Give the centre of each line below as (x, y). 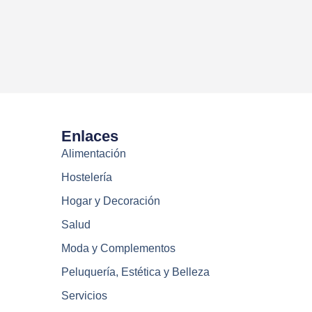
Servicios (84, 296)
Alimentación (93, 154)
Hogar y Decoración (110, 201)
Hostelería (86, 178)
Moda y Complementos (118, 249)
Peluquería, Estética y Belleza (135, 272)
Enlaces (89, 136)
